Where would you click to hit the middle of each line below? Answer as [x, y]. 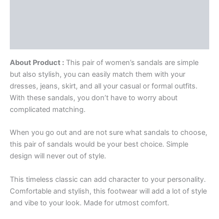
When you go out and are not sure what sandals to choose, [109, 133]
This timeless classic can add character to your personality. [108, 179]
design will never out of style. [58, 156]
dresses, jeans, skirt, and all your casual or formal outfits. [104, 86]
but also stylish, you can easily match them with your [98, 74]
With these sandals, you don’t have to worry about [94, 98]
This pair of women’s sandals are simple [131, 62]
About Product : [37, 62]
